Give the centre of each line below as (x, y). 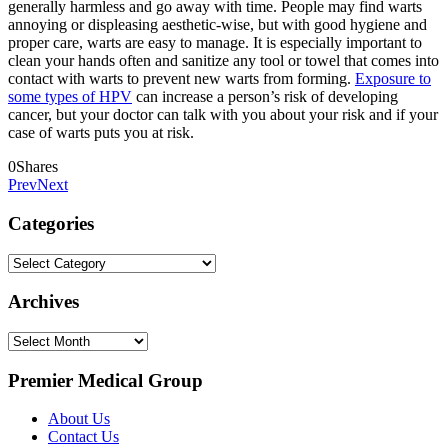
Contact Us (83, 437)
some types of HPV (70, 97)
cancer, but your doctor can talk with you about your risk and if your (223, 115)
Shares (37, 167)
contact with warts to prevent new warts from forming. (181, 79)
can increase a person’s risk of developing (265, 97)
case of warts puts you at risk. (101, 133)
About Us (79, 419)
